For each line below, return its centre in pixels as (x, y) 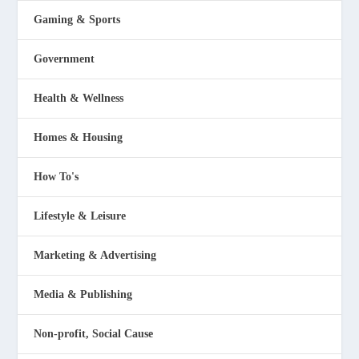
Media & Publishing (83, 294)
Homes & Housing (79, 137)
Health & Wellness (79, 98)
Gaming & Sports (77, 19)
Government (65, 58)
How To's (56, 176)
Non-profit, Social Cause (94, 333)
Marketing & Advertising (95, 255)
